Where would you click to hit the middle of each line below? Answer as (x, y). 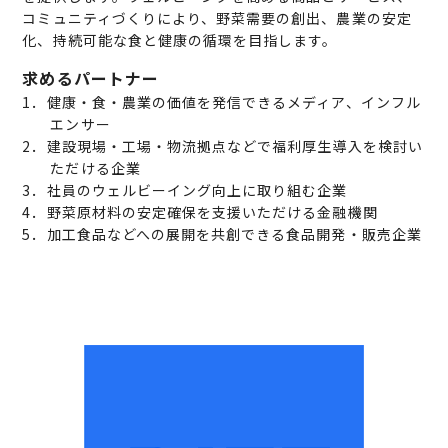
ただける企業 (95, 167)
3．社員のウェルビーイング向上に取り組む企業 (185, 189)
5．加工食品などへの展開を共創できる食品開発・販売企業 (222, 233)
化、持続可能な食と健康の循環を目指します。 (180, 39)
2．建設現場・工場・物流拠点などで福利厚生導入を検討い (222, 145)
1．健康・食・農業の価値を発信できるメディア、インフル (221, 101)
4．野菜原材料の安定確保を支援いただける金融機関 (200, 211)
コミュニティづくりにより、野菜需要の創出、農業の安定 (217, 17)
